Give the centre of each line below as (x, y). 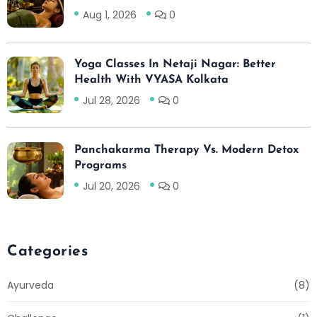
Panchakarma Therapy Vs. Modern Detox (186, 150)
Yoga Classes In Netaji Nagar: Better (175, 64)
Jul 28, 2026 (111, 100)
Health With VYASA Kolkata (151, 80)
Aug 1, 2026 (110, 15)
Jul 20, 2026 (111, 186)
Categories (47, 251)
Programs (100, 165)
